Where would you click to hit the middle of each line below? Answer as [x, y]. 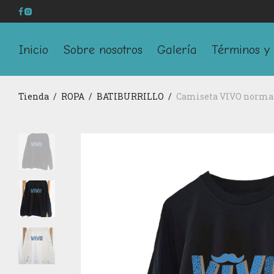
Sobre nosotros [103, 50]
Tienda [34, 96]
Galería [177, 50]
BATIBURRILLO [130, 96]
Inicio [33, 50]
